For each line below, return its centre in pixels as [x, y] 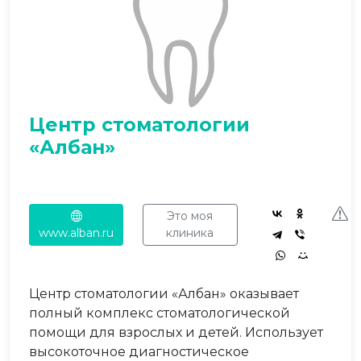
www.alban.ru [77, 233]
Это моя [190, 216]
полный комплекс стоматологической [160, 313]
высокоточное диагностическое [139, 352]
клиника [190, 233]
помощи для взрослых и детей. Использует [176, 332]
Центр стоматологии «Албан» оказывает [164, 294]
